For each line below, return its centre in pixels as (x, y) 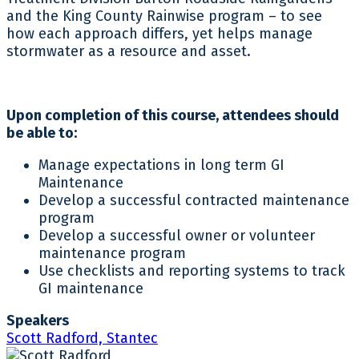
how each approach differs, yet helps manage (159, 33)
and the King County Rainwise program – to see (164, 16)
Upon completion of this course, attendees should (173, 115)
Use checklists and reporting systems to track (192, 270)
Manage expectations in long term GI (161, 165)
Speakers (38, 320)
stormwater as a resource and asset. (129, 51)
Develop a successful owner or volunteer (177, 235)
